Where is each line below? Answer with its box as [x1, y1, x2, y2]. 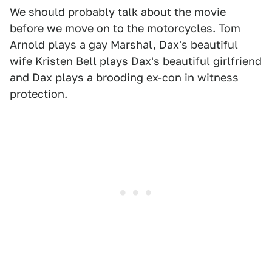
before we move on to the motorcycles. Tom [10, 22, 240, 35]
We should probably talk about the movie [10, 5, 226, 18]
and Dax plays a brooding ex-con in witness [10, 71, 239, 84]
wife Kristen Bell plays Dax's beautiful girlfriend [10, 55, 262, 67]
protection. [10, 87, 67, 100]
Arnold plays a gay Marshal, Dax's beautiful [10, 38, 238, 51]
